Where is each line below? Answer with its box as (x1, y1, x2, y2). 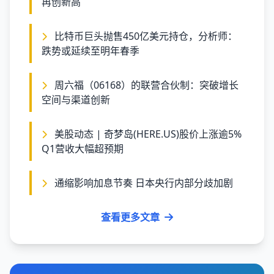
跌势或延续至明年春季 (42, 44, 139, 57)
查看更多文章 (101, 210, 160, 224)
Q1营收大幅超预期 (42, 142, 124, 155)
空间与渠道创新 (42, 93, 110, 106)
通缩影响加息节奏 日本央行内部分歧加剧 (54, 176, 233, 190)
